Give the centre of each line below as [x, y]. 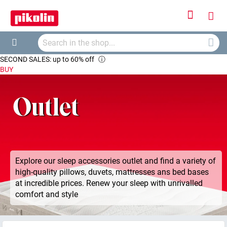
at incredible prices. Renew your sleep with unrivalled [109, 183]
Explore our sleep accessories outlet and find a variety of [116, 161]
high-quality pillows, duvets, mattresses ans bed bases [112, 172]
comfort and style [47, 194]
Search [17, 54]
